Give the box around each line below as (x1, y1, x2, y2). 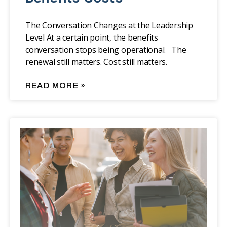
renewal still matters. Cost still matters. (25, 56, 167, 68)
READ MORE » (25, 81, 86, 90)
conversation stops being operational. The (25, 44, 186, 56)
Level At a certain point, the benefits (25, 32, 158, 44)
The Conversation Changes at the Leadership (25, 20, 193, 31)
